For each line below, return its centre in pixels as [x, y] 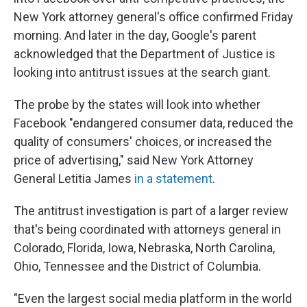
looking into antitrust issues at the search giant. [142, 73]
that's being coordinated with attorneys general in [147, 230]
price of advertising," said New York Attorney [134, 160]
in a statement [173, 179]
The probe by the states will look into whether [137, 105]
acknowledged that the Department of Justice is [145, 54]
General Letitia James [74, 179]
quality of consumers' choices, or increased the [143, 142]
